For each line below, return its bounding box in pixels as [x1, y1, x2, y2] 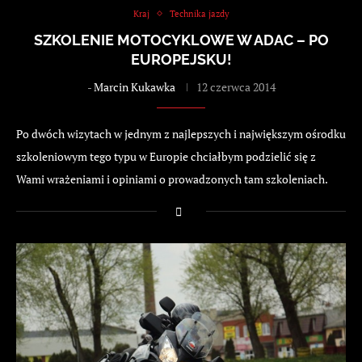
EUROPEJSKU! [130, 50, 232, 68]
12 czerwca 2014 [196, 78, 276, 95]
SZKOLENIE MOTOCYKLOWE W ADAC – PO [33, 31, 329, 48]
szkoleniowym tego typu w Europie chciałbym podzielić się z [16, 148, 316, 164]
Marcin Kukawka [93, 78, 175, 95]
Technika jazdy [169, 7, 229, 19]
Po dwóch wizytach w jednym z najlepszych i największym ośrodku [16, 125, 346, 141]
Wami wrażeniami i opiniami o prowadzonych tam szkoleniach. [16, 170, 328, 187]
